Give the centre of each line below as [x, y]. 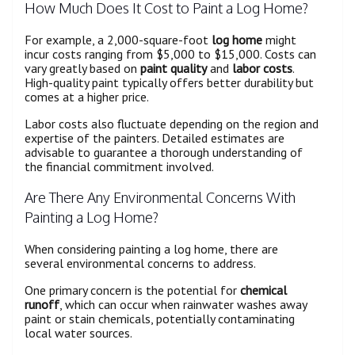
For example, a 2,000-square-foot [118, 40]
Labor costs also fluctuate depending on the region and [172, 124]
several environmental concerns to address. [140, 263]
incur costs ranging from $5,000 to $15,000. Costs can [170, 54]
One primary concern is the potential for [132, 290]
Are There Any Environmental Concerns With [160, 198]
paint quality [174, 69]
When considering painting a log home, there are [151, 249]
